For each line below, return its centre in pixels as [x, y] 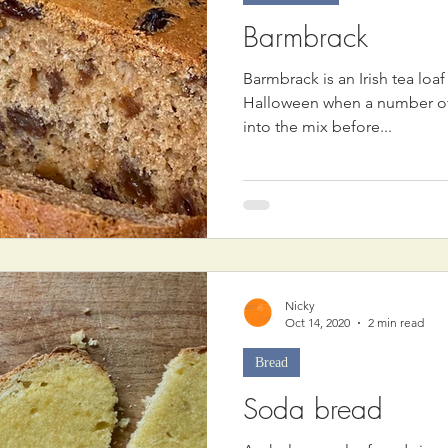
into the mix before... [317, 126]
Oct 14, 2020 [317, 322]
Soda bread [313, 408]
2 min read [396, 322]
